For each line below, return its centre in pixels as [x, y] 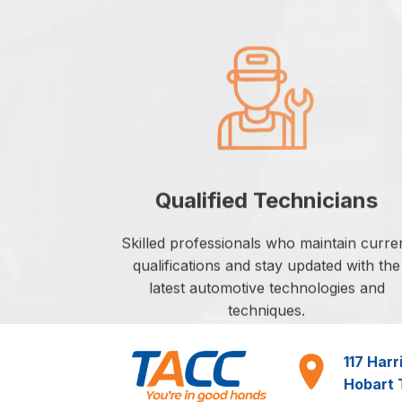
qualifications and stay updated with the [267, 266]
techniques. [267, 311]
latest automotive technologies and [267, 288]
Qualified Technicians [267, 201]
